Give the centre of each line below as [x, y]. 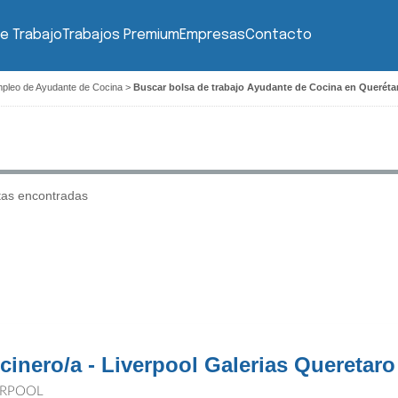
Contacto [278, 35]
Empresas [212, 35]
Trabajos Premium [120, 35]
